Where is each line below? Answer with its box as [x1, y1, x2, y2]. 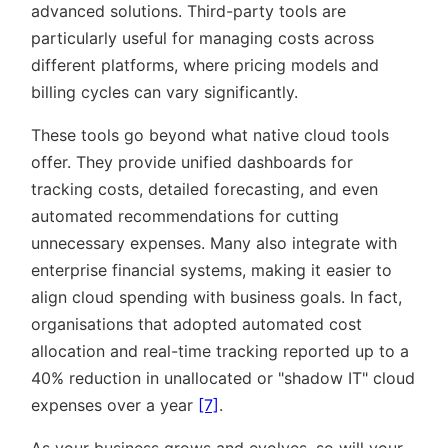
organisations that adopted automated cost [31, 314, 362, 335]
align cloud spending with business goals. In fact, [31, 287, 402, 308]
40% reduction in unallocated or [31, 368, 278, 389]
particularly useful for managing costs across [31, 28, 374, 49]
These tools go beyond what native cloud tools [31, 125, 389, 146]
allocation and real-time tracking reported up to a [31, 341, 409, 362]
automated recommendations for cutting [31, 206, 339, 227]
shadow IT [284, 368, 362, 389]
